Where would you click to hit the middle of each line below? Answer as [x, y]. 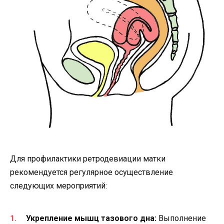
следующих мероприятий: [58, 186]
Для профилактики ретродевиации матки [88, 159]
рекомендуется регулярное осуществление [91, 172]
